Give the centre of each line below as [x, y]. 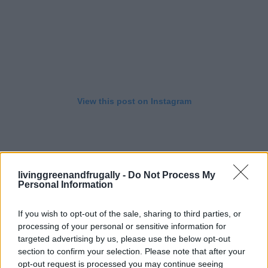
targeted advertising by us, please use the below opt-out [124, 239]
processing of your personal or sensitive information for [122, 226]
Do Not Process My [172, 175]
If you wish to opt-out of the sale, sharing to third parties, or [130, 214]
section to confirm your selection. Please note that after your [132, 251]
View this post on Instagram [134, 101]
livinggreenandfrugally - [73, 175]
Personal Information [66, 185]
